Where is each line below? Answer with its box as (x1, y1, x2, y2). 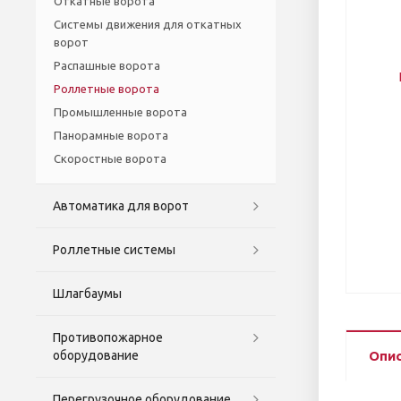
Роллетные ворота (54, 81, 159, 95)
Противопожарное (53, 329, 163, 345)
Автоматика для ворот (53, 198, 189, 213)
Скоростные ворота (54, 151, 166, 165)
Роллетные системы (53, 242, 175, 257)
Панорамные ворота (54, 128, 168, 141)
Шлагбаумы (53, 286, 122, 301)
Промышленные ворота (54, 105, 187, 118)
